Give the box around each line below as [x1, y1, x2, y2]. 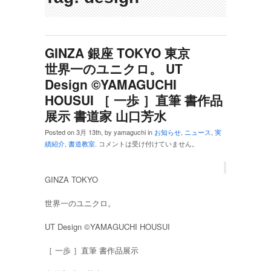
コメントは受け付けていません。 [99, 139, 198, 149]
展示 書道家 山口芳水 [45, 106, 167, 125]
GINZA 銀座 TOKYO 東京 [44, 44, 190, 62]
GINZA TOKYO [45, 174, 98, 186]
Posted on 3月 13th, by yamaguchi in [45, 127, 154, 137]
